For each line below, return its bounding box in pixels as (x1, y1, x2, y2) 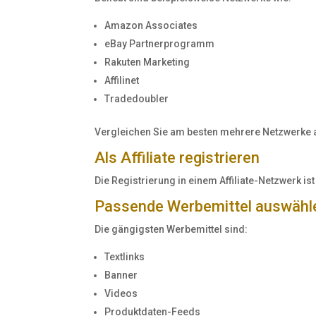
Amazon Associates (104, 20, 198, 32)
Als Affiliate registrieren (95, 149, 260, 167)
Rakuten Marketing (104, 56, 190, 68)
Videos (104, 288, 138, 300)
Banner (104, 269, 138, 281)
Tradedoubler (104, 93, 169, 105)
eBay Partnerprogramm (104, 38, 215, 50)
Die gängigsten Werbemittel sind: (95, 224, 248, 236)
